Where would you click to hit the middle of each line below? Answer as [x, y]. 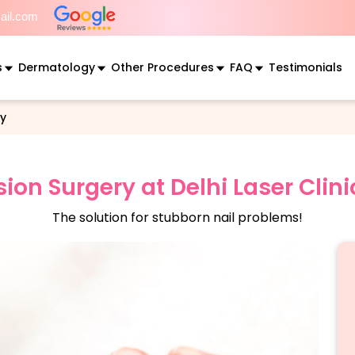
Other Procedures [162, 67]
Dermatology [56, 67]
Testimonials [305, 67]
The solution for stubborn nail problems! [177, 217]
